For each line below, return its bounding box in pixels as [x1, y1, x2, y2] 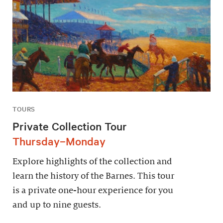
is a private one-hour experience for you [12, 185, 173, 195]
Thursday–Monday [12, 133, 106, 148]
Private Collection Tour [12, 118, 127, 133]
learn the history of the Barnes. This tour [12, 171, 174, 181]
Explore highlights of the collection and [12, 156, 172, 166]
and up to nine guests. [12, 200, 101, 210]
